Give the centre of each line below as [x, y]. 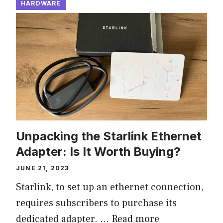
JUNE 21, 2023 [43, 168]
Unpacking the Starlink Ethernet [109, 136]
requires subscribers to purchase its [96, 203]
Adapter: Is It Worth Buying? [98, 152]
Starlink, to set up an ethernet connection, [110, 187]
